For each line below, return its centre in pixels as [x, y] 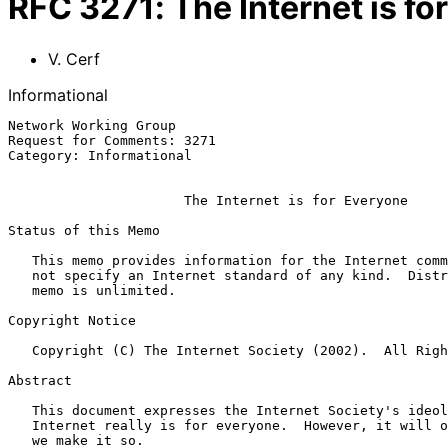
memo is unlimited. [20, 290]
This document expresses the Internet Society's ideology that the [20, 410]
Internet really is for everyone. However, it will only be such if [20, 425]
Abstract [40, 380]
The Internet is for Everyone [296, 200]
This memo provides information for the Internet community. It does [20, 260]
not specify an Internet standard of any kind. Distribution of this [20, 275]
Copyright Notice [72, 320]
